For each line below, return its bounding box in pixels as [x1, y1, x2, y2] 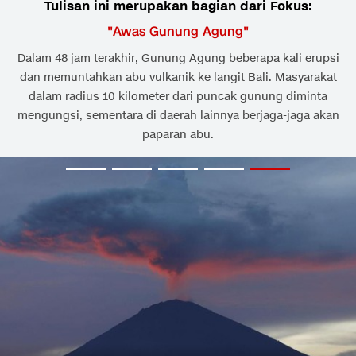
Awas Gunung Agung [113, 22, 243, 41]
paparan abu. [142, 127, 214, 143]
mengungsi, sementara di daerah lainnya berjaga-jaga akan [17, 108, 339, 124]
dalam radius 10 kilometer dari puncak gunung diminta [29, 89, 327, 105]
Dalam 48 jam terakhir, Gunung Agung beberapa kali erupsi [17, 51, 339, 67]
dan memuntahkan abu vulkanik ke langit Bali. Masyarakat [19, 70, 337, 86]
